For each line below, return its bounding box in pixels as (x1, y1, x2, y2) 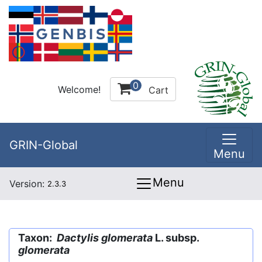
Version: (9, 178, 47, 189)
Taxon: (18, 232, 57, 244)
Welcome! (58, 83, 101, 95)
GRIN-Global (9, 138, 78, 152)
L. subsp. (153, 232, 199, 244)
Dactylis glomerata (57, 232, 153, 244)
